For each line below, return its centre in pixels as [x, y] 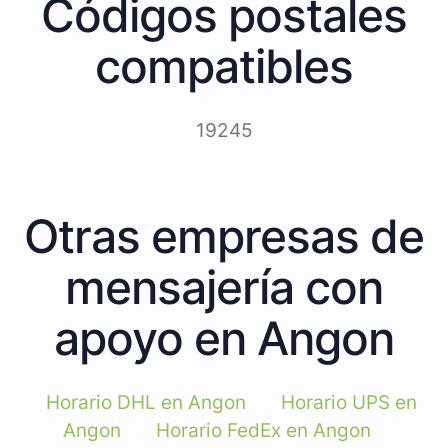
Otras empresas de [224, 235]
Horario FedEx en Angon [263, 430]
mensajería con [224, 286]
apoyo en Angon [224, 337]
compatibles [224, 65]
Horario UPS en [349, 402]
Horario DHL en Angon [146, 402]
